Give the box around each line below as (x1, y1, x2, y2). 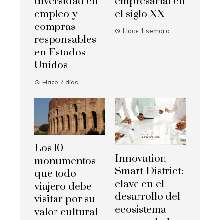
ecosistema (115, 203, 166, 216)
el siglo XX (115, 7, 165, 21)
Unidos (34, 58, 68, 72)
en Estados (34, 46, 85, 59)
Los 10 (34, 142, 63, 155)
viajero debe (34, 180, 92, 193)
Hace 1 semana (123, 27, 170, 35)
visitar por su (34, 193, 95, 206)
